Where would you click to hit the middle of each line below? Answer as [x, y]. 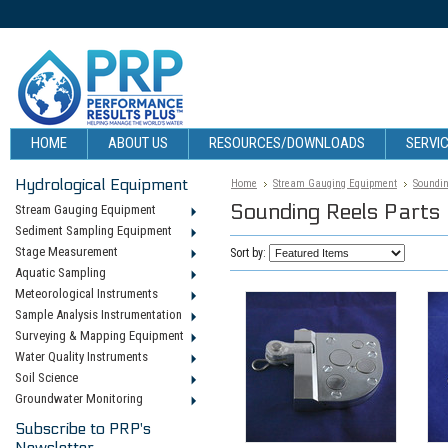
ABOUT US [138, 143]
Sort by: [249, 253]
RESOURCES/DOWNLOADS [287, 143]
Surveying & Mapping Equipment [99, 335]
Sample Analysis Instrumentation [98, 314]
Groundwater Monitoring [79, 398]
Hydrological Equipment [101, 184]
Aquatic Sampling [60, 272]
